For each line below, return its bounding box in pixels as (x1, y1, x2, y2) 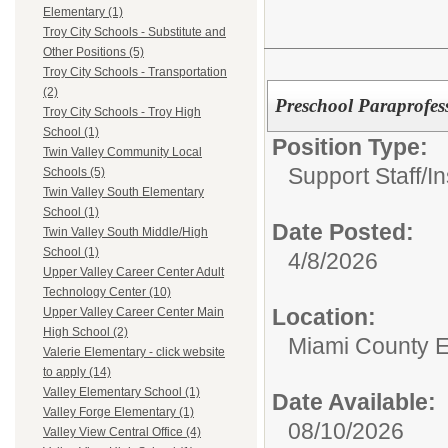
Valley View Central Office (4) (43, 425, 201, 440)
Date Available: (272, 388, 436, 415)
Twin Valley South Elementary (43, 185, 204, 200)
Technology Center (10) (43, 285, 171, 300)
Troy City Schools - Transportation (43, 65, 227, 80)
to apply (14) (43, 365, 111, 380)
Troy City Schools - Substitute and (43, 25, 226, 40)
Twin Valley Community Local (43, 145, 202, 160)
